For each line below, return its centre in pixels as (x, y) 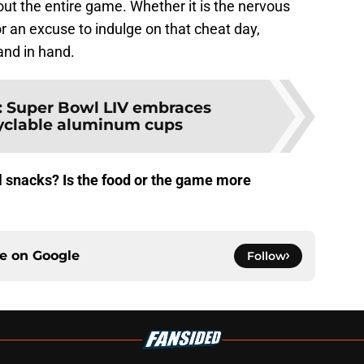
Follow (266, 256)
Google (56, 256)
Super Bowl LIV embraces (109, 108)
